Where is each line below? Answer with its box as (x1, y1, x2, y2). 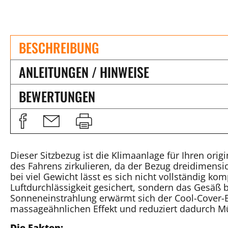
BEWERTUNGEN (19, 86, 95, 106)
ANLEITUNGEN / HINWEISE (19, 62, 149, 82)
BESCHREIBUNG (19, 37, 99, 58)
